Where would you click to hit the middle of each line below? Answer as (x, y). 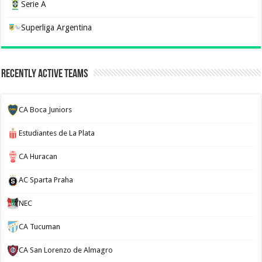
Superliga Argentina (57, 27)
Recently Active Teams (45, 74)
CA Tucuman (40, 226)
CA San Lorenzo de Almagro (66, 250)
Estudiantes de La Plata (57, 133)
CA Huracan (38, 156)
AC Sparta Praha (46, 180)
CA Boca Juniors (46, 109)
